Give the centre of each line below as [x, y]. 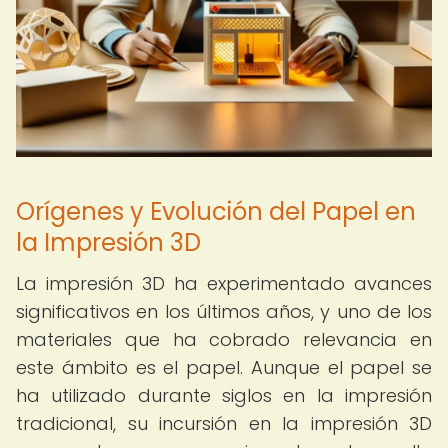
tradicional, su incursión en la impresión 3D [224, 423]
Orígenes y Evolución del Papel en [216, 211]
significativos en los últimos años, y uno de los [224, 311]
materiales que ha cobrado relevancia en [224, 339]
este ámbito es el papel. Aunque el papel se [224, 367]
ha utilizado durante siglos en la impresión [224, 395]
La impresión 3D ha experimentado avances [224, 283]
